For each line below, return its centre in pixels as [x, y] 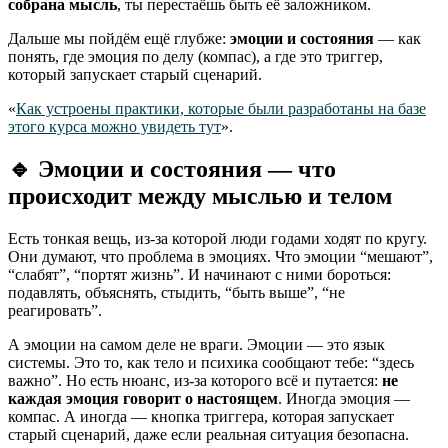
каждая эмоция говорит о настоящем [143, 398]
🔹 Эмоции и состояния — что [172, 168]
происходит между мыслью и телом [200, 195]
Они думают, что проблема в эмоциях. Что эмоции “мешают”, [220, 256]
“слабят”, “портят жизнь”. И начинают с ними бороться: [199, 274]
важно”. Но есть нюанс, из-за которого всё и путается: [195, 380]
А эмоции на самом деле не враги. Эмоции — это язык [196, 344]
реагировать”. [55, 310]
